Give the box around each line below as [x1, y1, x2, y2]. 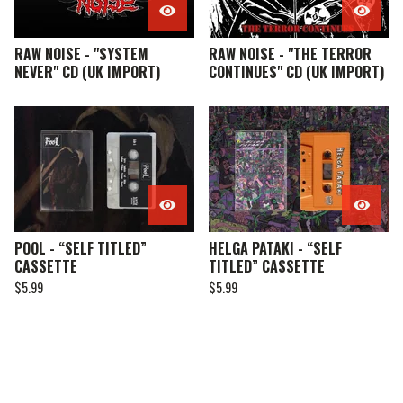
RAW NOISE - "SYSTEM [14, 43, 148, 65]
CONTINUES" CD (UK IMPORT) [209, 61, 384, 83]
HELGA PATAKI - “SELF [209, 237, 342, 259]
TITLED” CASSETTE [209, 255, 325, 277]
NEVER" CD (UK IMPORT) [14, 61, 160, 83]
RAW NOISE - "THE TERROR [209, 43, 372, 65]
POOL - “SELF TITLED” [14, 237, 147, 259]
